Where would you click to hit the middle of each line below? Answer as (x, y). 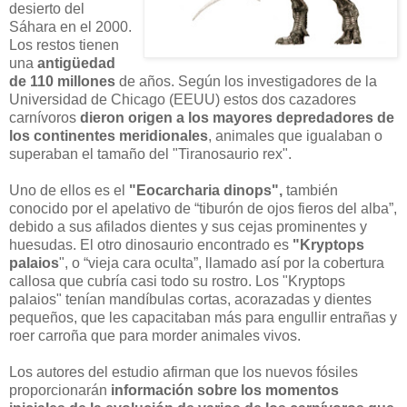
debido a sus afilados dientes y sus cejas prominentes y (188, 227)
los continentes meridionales (109, 136)
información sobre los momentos (225, 391)
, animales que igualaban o (295, 136)
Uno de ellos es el (69, 191)
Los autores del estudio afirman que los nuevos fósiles (184, 372)
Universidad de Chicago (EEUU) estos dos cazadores (183, 100)
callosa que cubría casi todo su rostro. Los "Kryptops (177, 282)
